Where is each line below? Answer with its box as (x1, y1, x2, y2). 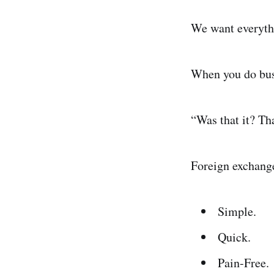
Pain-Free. (218, 254, 269, 272)
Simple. (218, 203, 256, 220)
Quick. (218, 229, 251, 246)
